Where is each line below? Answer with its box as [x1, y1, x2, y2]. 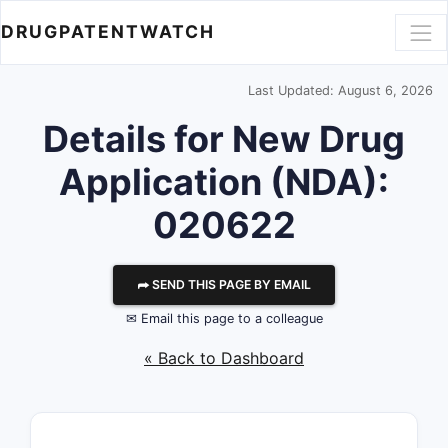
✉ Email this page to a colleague [125, 311, 323, 326]
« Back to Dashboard [144, 348, 304, 368]
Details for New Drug [43, 117, 405, 161]
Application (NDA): [59, 160, 389, 204]
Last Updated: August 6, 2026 [248, 83, 433, 98]
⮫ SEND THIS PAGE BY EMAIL [137, 277, 311, 292]
